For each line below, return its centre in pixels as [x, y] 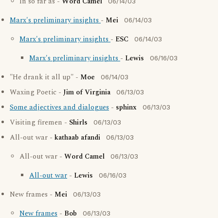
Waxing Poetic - [36, 92]
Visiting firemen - [39, 123]
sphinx [126, 108]
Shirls [78, 123]
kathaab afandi [77, 138]
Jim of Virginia [87, 92]
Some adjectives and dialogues [59, 108]
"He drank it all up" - [45, 77]
